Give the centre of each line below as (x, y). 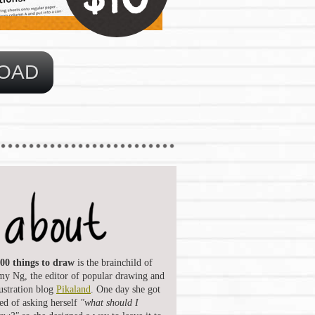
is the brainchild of (114, 262)
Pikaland (73, 289)
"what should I (109, 302)
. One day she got (126, 289)
